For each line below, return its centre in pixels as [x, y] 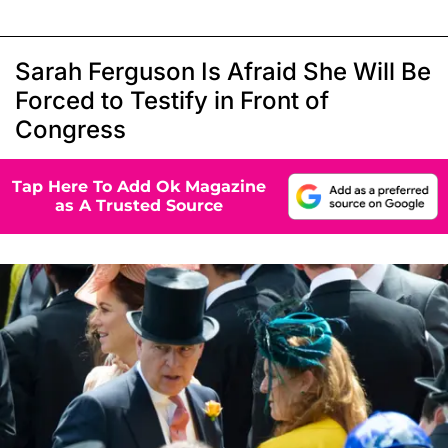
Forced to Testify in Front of [172, 100]
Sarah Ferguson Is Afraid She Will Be [223, 71]
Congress [70, 129]
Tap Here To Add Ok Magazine [139, 187]
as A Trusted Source [139, 206]
